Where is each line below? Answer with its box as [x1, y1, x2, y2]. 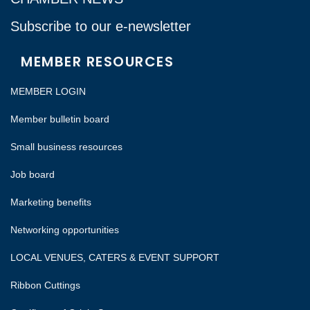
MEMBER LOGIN [10, 85, 86, 97]
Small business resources [10, 140, 122, 152]
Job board [10, 168, 55, 180]
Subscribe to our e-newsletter [10, 18, 191, 34]
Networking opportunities [10, 224, 122, 235]
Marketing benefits [10, 196, 91, 208]
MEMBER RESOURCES [21, 51, 174, 71]
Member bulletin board [10, 113, 112, 125]
